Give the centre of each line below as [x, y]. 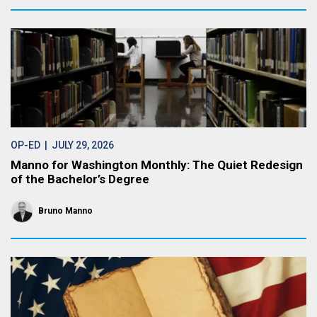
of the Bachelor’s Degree [80, 179]
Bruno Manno [65, 211]
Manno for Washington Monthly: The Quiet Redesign [157, 165]
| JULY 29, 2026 [77, 145]
